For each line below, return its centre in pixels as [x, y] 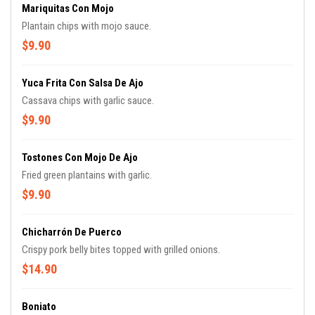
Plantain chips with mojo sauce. [86, 26]
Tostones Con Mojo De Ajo [80, 157]
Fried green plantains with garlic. [87, 175]
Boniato [39, 307]
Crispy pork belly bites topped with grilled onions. [121, 250]
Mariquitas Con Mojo [68, 8]
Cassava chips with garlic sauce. [88, 101]
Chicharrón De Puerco [72, 232]
